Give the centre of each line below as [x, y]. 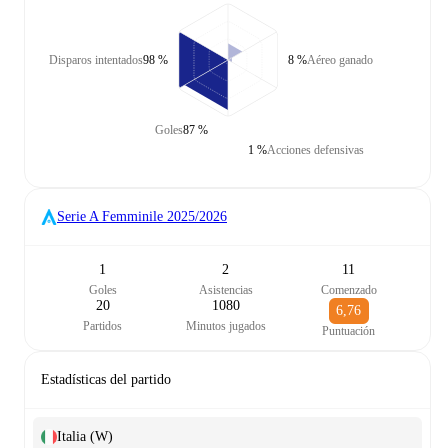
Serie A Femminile [110, 216]
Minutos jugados [225, 326]
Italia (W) [85, 436]
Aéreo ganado [339, 59]
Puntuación [349, 331]
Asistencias [225, 290]
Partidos [103, 326]
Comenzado [348, 290]
